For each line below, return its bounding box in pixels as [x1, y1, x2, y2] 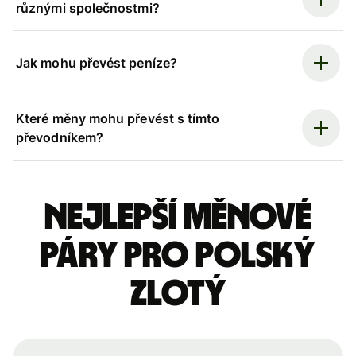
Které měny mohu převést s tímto [16, 110, 220, 126]
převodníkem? [16, 129, 103, 145]
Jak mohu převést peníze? [16, 55, 177, 72]
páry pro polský [41, 237, 315, 274]
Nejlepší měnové [44, 199, 311, 236]
